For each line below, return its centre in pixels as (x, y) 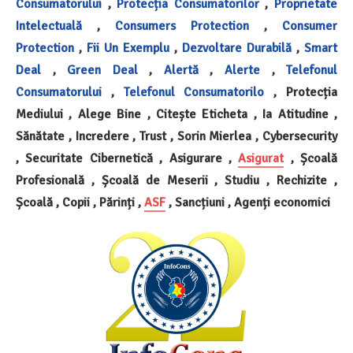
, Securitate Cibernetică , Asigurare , (124, 158)
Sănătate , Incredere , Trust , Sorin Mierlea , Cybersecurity (176, 136)
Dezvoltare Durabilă (237, 48)
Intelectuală (49, 26)
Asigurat (261, 158)
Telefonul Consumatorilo (194, 92)
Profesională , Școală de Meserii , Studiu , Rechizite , (176, 180)
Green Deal (102, 70)
